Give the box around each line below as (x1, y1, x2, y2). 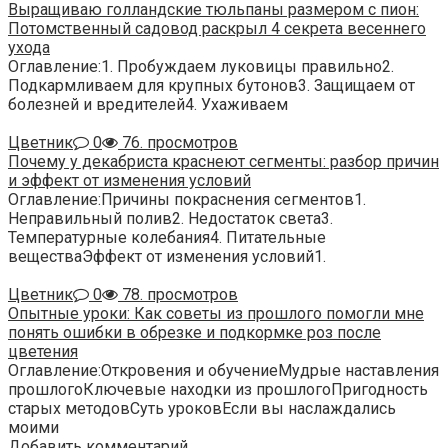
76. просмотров (118, 133, 238, 153)
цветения (8, 342, 78, 362)
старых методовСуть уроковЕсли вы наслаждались (8, 399, 396, 419)
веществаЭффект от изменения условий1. (8, 247, 326, 267)
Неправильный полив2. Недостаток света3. (8, 209, 333, 229)
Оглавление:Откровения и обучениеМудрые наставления (8, 361, 439, 381)
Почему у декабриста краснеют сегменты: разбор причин (8, 152, 439, 172)
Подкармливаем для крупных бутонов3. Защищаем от (8, 76, 415, 96)
